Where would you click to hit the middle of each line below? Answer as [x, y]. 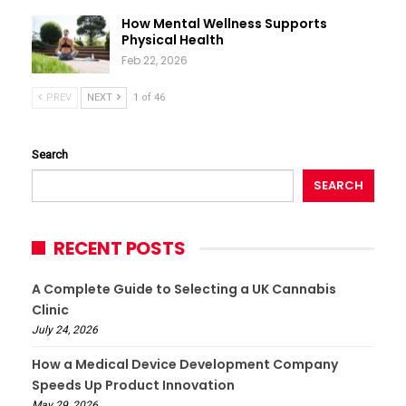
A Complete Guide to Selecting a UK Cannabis [184, 289]
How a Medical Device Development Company [185, 364]
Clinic [50, 309]
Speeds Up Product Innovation [133, 385]
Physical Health [173, 40]
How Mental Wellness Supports [224, 24]
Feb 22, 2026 [155, 61]
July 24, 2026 [65, 329]
